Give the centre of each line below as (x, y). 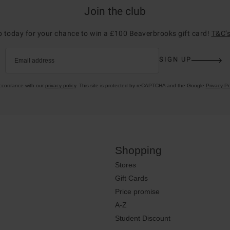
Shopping (138, 150)
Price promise (137, 191)
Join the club (115, 11)
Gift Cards (131, 178)
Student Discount (143, 218)
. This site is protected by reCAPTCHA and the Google (141, 85)
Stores (126, 165)
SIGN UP (175, 60)
